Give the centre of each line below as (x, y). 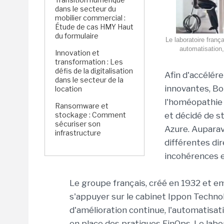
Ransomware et (82, 106)
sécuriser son (78, 124)
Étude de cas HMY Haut (94, 27)
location (68, 89)
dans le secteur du (85, 9)
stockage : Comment (90, 115)
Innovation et (77, 53)
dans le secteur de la (89, 80)
